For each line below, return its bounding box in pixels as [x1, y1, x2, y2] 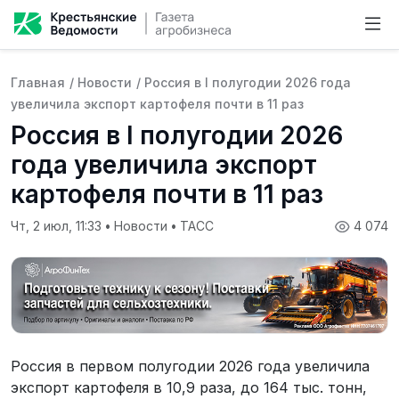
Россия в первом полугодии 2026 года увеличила [11, 356, 370, 375]
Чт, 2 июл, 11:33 [11, 218, 105, 233]
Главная [11, 75, 65, 90]
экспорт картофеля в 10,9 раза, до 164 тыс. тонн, [11, 378, 367, 396]
